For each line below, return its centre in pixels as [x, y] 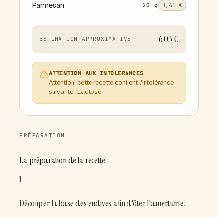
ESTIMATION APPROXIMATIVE [86, 39]
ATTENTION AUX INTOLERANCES [96, 73]
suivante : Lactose [75, 91]
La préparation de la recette [62, 160]
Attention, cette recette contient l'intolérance [111, 82]
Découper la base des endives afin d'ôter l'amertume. [102, 203]
